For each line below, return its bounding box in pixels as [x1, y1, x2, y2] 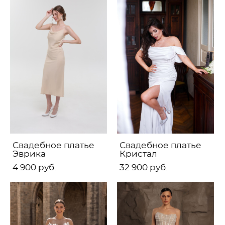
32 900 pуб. [120, 163, 168, 172]
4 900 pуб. [13, 163, 56, 172]
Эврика [13, 149, 46, 158]
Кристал [120, 149, 157, 158]
